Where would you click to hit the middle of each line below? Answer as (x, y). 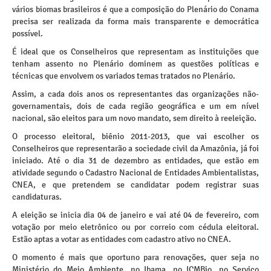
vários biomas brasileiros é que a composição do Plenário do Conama (135, 9)
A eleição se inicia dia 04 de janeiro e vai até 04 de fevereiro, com (135, 215)
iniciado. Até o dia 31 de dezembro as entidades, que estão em (135, 161)
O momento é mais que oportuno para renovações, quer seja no (135, 257)
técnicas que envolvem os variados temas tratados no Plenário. (124, 76)
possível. (28, 34)
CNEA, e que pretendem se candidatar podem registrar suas (135, 185)
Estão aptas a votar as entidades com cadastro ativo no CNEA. (122, 239)
